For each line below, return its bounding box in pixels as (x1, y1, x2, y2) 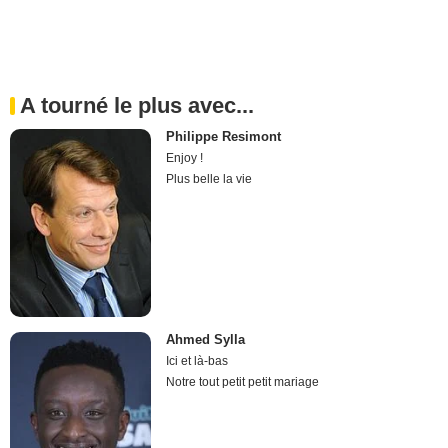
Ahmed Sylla (166, 332, 246, 348)
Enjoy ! (166, 150, 204, 165)
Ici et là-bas (166, 354, 229, 369)
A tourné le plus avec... (20, 92, 254, 118)
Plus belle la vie (166, 171, 253, 186)
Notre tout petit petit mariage (166, 375, 320, 390)
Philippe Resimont (166, 128, 282, 144)
